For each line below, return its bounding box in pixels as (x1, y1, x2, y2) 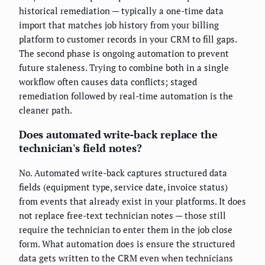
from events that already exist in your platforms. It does (19, 195, 246, 208)
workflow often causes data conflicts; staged (19, 76, 197, 88)
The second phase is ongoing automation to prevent (19, 47, 229, 60)
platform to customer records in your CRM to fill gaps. (19, 33, 237, 46)
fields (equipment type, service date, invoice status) (19, 181, 228, 193)
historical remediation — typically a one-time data (19, 5, 224, 17)
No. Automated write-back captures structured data (19, 167, 227, 179)
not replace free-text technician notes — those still (19, 209, 226, 222)
